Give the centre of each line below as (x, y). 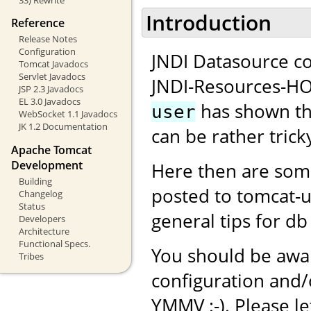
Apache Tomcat (51, 150)
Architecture (44, 231)
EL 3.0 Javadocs (49, 102)
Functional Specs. (54, 243)
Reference (38, 23)
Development (47, 165)
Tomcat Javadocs (53, 64)
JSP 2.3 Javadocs (51, 89)
